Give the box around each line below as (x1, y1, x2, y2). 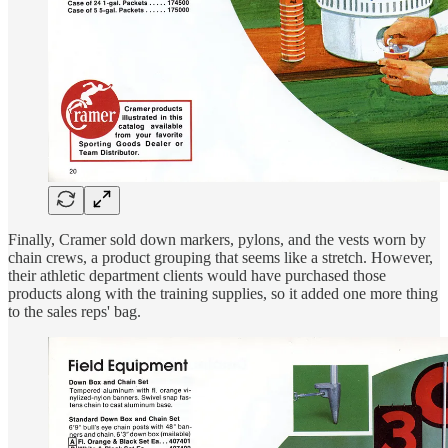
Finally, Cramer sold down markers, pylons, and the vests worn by (8, 230, 426, 248)
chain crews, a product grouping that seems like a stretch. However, (8, 248, 433, 266)
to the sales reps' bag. (8, 302, 141, 320)
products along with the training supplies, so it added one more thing (8, 284, 438, 302)
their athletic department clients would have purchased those (8, 266, 386, 284)
